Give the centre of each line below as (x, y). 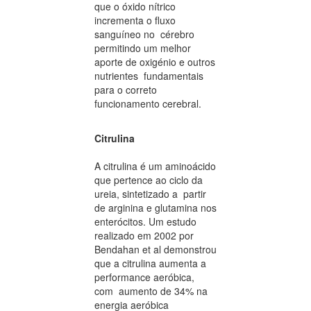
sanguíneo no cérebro (144, 34)
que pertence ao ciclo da (149, 179)
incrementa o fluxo (135, 20)
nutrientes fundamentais (149, 75)
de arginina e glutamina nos (155, 207)
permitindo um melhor (143, 48)
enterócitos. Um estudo (145, 221)
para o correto (126, 89)
